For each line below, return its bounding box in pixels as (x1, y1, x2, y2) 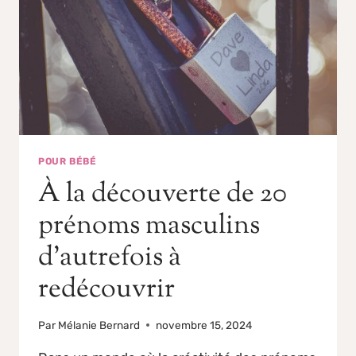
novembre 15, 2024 (156, 318, 253, 331)
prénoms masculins (38, 207, 260, 246)
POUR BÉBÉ (38, 156, 97, 168)
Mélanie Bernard (58, 318, 141, 331)
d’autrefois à (38, 238, 181, 278)
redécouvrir (38, 270, 175, 310)
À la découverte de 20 (38, 175, 287, 215)
